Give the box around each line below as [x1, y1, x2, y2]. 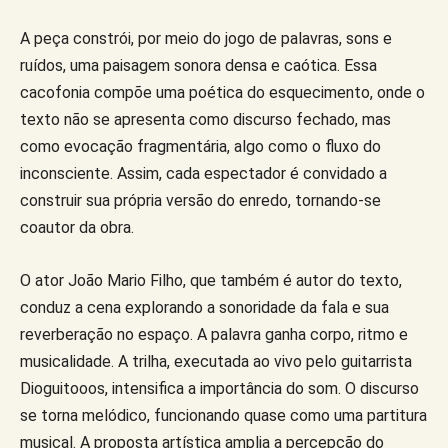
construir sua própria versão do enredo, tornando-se [20, 190, 381, 210]
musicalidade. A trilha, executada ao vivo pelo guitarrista [20, 351, 412, 371]
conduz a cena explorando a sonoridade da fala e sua [20, 297, 389, 317]
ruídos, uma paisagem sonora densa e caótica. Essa [20, 55, 377, 75]
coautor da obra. [20, 217, 134, 237]
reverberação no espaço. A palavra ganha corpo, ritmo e [20, 324, 408, 344]
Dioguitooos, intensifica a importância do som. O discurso [20, 378, 419, 398]
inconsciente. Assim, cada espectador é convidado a [20, 163, 387, 183]
